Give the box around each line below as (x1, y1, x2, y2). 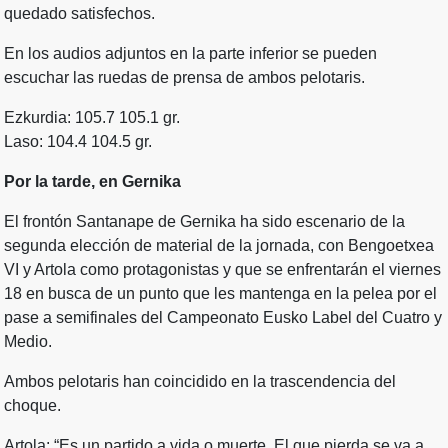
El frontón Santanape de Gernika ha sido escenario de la (4, 213, 405, 231)
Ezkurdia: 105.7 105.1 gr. (4, 109, 180, 127)
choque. (4, 397, 61, 415)
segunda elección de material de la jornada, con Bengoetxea (4, 237, 434, 255)
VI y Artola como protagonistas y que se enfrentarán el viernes (4, 261, 441, 279)
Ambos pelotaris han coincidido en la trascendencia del (4, 373, 396, 391)
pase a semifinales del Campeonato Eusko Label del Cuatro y (4, 309, 442, 327)
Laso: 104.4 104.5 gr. (4, 133, 152, 151)
